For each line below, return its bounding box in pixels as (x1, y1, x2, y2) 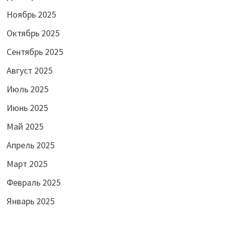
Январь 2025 (6, 195, 54, 207)
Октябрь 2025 (6, 27, 60, 39)
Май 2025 (6, 121, 43, 133)
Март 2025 (6, 158, 47, 170)
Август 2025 (6, 65, 52, 77)
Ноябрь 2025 (6, 9, 56, 21)
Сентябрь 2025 (6, 46, 63, 58)
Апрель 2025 (6, 139, 54, 151)
